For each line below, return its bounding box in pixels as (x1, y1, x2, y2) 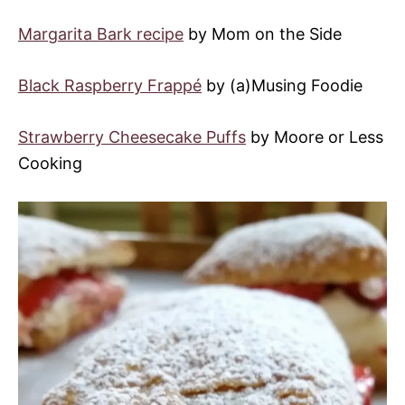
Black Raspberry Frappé (18, 76, 202, 96)
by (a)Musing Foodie (202, 76, 363, 96)
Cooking (18, 154, 82, 174)
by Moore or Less (246, 127, 383, 147)
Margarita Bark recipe (18, 24, 184, 44)
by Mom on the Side (184, 24, 342, 44)
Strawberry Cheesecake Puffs (18, 127, 246, 147)
